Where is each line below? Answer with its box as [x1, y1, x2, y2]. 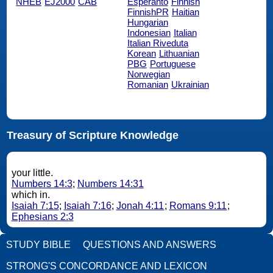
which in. [11, 190, 52, 200]
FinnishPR [127, 6, 169, 17]
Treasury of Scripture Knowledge [6, 129, 179, 142]
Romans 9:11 [169, 200, 227, 211]
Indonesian [127, 27, 171, 38]
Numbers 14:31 [77, 179, 144, 190]
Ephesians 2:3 [11, 211, 74, 222]
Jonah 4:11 [116, 200, 165, 211]
